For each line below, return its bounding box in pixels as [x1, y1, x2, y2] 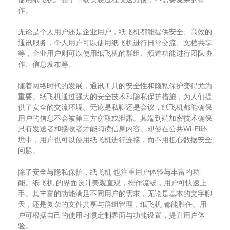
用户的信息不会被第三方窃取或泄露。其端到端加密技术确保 [18, 113, 212, 122]
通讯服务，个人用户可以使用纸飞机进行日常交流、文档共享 [18, 38, 212, 47]
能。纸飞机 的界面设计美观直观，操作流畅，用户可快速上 [18, 178, 207, 187]
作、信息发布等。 [18, 60, 75, 68]
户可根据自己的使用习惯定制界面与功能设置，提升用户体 [18, 210, 205, 219]
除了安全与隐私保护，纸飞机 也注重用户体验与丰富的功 [18, 167, 200, 176]
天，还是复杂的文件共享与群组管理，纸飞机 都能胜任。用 [18, 200, 207, 208]
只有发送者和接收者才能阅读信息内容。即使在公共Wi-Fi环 [18, 124, 207, 133]
